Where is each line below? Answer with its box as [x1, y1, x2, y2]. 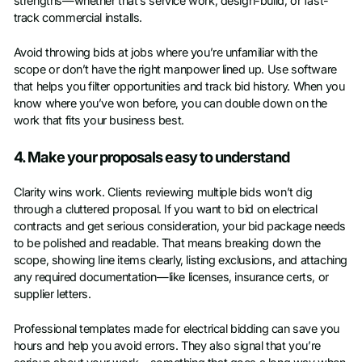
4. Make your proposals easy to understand [13, 147, 289, 166]
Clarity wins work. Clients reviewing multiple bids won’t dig [13, 185, 313, 200]
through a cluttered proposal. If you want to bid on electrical [13, 202, 318, 217]
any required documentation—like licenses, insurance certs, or [13, 270, 329, 285]
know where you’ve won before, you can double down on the [13, 96, 327, 112]
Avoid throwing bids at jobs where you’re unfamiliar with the [13, 45, 318, 61]
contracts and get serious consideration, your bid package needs [13, 219, 346, 234]
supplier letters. [13, 287, 91, 302]
